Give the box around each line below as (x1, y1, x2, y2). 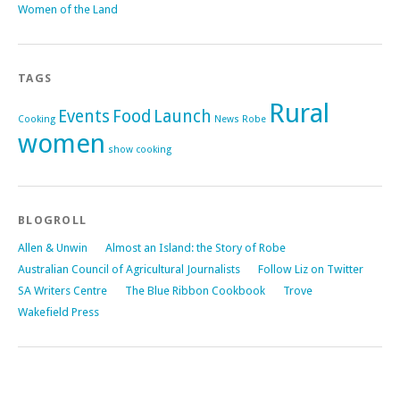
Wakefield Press (18, 304, 99, 319)
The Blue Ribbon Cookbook (125, 283, 265, 297)
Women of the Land (18, 2, 118, 16)
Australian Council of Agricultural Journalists (18, 262, 240, 276)
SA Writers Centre (18, 283, 107, 297)
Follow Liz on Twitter (258, 262, 363, 276)
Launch (154, 105, 212, 127)
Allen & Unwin (18, 240, 87, 254)
